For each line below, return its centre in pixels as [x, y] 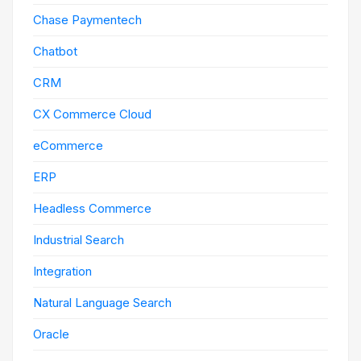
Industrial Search [79, 240]
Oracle [51, 334]
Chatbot [55, 51]
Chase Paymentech [87, 20]
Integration [62, 271]
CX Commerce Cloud [92, 114]
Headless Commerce [92, 208]
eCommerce [68, 145]
